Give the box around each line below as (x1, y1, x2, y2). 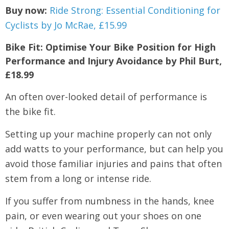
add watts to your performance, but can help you (5, 143, 223, 155)
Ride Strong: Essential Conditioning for (50, 4, 220, 16)
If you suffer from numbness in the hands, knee (5, 195, 214, 207)
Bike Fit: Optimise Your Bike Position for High (5, 41, 216, 53)
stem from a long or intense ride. (5, 172, 151, 185)
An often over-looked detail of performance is (5, 90, 207, 103)
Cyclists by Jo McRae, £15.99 (5, 19, 127, 31)
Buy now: (5, 4, 50, 16)
